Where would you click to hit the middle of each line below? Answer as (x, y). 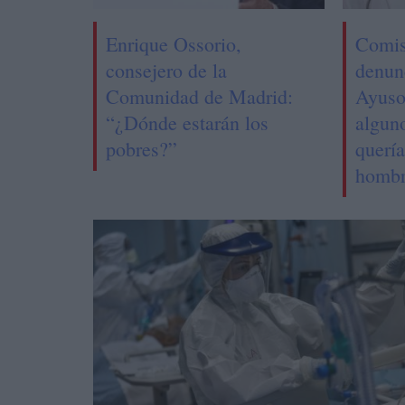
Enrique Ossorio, (174, 43)
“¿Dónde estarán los (188, 122)
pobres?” (142, 148)
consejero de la (167, 70)
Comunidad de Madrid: (200, 96)
